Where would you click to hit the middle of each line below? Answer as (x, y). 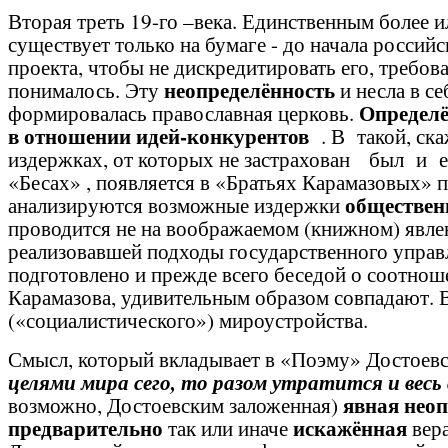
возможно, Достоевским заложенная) (175, 404)
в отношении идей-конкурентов (164, 135)
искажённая (350, 427)
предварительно (85, 427)
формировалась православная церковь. (183, 112)
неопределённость (249, 89)
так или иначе (228, 427)
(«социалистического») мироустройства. (188, 319)
